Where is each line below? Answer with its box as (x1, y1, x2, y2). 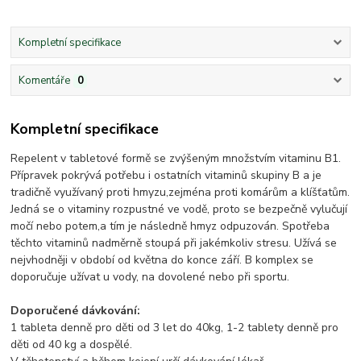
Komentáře (18, 73, 70, 89)
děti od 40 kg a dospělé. (10, 336, 133, 352)
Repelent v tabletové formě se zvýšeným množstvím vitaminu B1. (10, 150, 342, 166)
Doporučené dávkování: (10, 302, 141, 318)
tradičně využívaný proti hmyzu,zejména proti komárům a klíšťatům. (10, 184, 351, 200)
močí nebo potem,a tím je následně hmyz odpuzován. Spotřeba (10, 218, 330, 234)
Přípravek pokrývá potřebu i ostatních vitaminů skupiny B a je (10, 167, 322, 183)
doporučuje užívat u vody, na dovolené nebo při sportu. (10, 268, 290, 284)
